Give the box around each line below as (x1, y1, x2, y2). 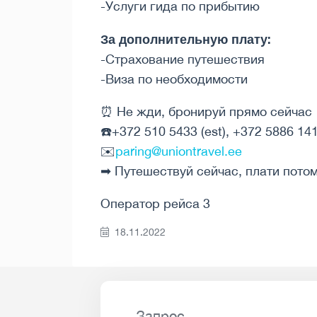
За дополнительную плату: (100, 31, 271, 47)
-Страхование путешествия (100, 52, 265, 67)
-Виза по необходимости (100, 71, 248, 87)
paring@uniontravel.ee (115, 144, 242, 159)
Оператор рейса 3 (100, 196, 210, 212)
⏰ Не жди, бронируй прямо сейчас (100, 104, 312, 120)
